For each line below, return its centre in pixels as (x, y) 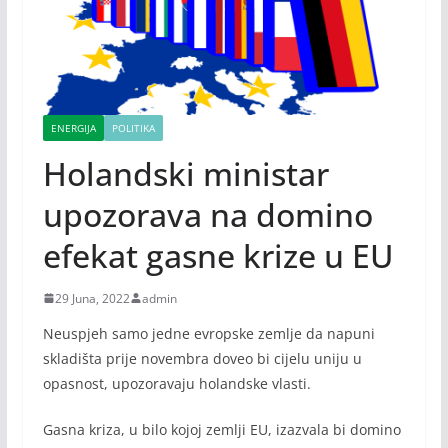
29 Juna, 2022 (92, 298)
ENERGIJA (73, 127)
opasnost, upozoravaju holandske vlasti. (176, 383)
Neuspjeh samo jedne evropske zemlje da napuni (208, 333)
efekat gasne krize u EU (218, 255)
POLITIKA (133, 127)
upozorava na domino (207, 214)
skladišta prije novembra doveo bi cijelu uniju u (202, 358)
